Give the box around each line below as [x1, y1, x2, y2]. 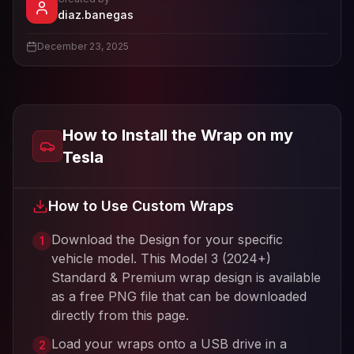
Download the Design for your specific [51, 232, 283, 247]
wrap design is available [175, 269, 321, 285]
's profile [150, 8, 204, 24]
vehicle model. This [51, 250, 170, 266]
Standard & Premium [51, 269, 175, 285]
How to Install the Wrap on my [62, 126, 293, 145]
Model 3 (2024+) [170, 250, 271, 266]
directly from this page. [51, 307, 189, 323]
